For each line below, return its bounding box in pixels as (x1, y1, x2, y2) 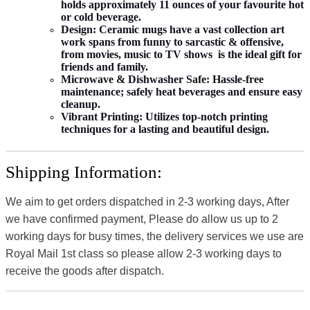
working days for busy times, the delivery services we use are (6, 230, 304, 242)
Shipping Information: (6, 162, 162, 181)
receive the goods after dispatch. (6, 264, 164, 277)
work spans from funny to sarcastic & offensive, (61, 35, 284, 48)
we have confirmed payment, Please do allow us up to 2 (6, 212, 278, 225)
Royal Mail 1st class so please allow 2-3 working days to (6, 247, 282, 259)
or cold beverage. (61, 10, 141, 23)
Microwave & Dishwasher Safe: (61, 73, 210, 85)
